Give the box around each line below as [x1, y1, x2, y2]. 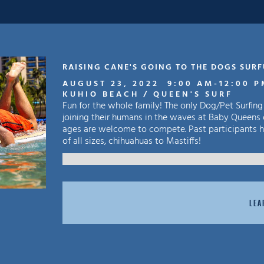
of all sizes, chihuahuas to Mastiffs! [62, 134, 202, 149]
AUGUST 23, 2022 [62, 77, 160, 91]
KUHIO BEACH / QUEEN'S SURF [62, 88, 233, 101]
